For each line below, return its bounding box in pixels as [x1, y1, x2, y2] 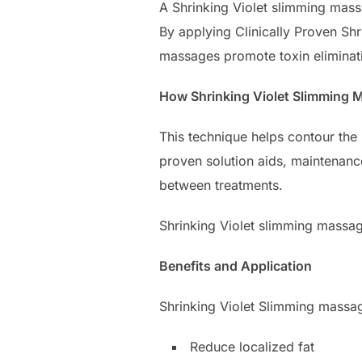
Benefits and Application [159, 258, 312, 275]
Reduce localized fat [190, 339, 314, 356]
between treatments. [159, 177, 291, 194]
